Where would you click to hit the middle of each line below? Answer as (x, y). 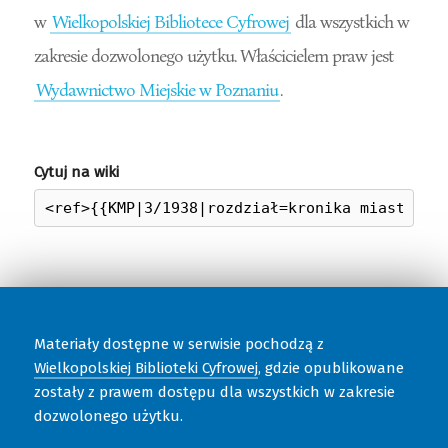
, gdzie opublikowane (330, 367)
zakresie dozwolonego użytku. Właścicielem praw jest (213, 54)
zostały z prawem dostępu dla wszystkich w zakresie (214, 391)
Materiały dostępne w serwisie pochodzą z (178, 343)
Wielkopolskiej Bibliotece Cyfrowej (170, 20)
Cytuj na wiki (76, 171)
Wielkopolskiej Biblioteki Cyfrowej (145, 367)
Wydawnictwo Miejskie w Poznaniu (156, 88)
